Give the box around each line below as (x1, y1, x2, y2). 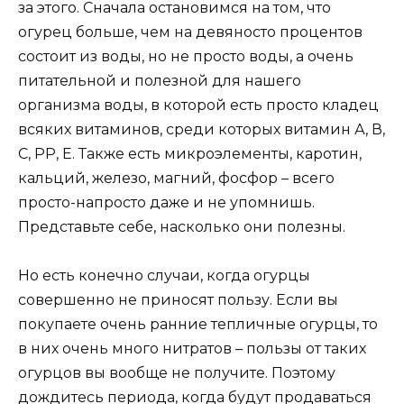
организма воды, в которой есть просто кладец (18, 96, 379, 115)
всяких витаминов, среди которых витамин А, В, (18, 121, 385, 139)
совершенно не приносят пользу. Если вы (18, 291, 338, 309)
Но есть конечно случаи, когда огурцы (18, 267, 310, 285)
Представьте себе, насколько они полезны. (18, 218, 345, 236)
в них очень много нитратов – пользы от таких (18, 340, 366, 358)
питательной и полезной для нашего (18, 72, 301, 90)
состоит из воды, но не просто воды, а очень (18, 48, 353, 66)
